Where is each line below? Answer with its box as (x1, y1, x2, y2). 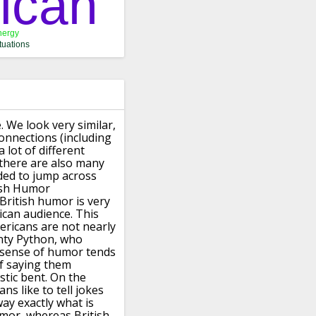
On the (50, 269, 86, 286)
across (62, 168, 97, 184)
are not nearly (41, 219, 116, 235)
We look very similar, (6, 117, 116, 133)
